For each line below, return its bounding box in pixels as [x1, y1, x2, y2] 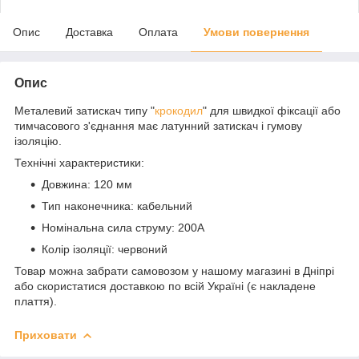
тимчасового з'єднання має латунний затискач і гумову [14, 119, 302, 132]
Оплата [139, 25, 178, 38]
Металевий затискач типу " [14, 103, 155, 117]
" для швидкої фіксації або [203, 103, 341, 117]
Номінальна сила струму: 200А [42, 220, 204, 234]
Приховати [14, 328, 77, 341]
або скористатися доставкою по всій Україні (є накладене [14, 279, 316, 292]
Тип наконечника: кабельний [42, 199, 192, 212]
